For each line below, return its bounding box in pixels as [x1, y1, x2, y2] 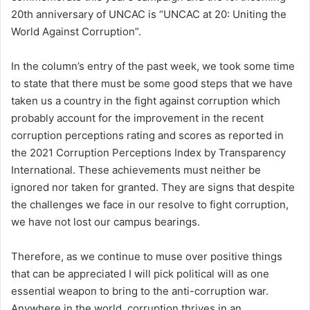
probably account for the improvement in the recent [11, 111, 264, 125]
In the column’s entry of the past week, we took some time [11, 59, 295, 73]
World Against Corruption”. [11, 24, 141, 38]
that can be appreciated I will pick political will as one [11, 266, 269, 280]
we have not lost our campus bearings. [11, 215, 200, 228]
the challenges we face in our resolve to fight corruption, [11, 197, 289, 211]
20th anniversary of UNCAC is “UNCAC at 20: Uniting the [11, 7, 286, 21]
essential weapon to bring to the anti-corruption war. [11, 284, 268, 298]
